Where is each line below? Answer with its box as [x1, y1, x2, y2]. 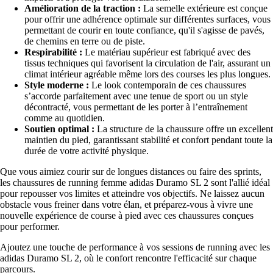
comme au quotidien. [24, 112, 105, 123]
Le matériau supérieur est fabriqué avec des [82, 46, 250, 57]
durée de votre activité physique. [24, 145, 149, 156]
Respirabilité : [24, 46, 82, 57]
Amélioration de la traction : [24, 2, 141, 13]
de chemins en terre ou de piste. [24, 35, 145, 46]
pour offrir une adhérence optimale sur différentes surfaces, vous [24, 13, 271, 24]
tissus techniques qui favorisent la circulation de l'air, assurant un [24, 57, 271, 68]
